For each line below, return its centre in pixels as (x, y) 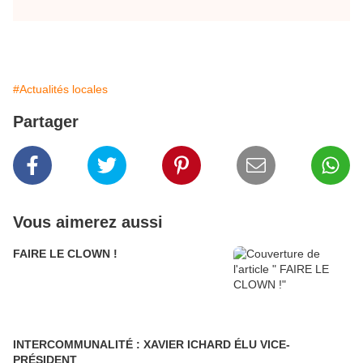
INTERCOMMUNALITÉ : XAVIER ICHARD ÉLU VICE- (152, 345)
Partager (46, 122)
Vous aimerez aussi (88, 222)
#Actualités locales (60, 90)
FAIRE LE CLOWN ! (65, 254)
